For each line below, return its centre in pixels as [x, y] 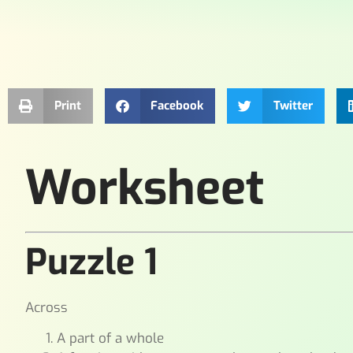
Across [47, 307]
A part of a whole [111, 339]
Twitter [293, 106]
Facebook [177, 106]
